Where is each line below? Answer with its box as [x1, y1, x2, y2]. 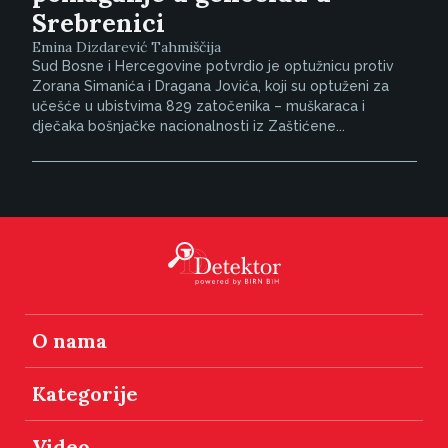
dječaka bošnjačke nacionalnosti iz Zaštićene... [31, 117, 345, 134]
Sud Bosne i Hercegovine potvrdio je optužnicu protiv [31, 57, 394, 74]
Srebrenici [31, 6, 165, 39]
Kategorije [32, 380, 138, 406]
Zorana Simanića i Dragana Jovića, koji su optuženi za [31, 77, 389, 94]
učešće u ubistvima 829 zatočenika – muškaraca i [31, 97, 365, 114]
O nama [32, 327, 107, 353]
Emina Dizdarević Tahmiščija [31, 37, 221, 56]
